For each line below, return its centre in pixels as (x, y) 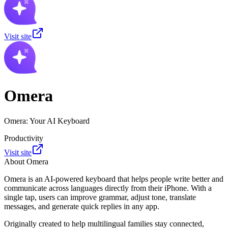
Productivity (24, 138)
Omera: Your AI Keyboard (47, 121)
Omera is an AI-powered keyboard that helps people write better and (114, 179)
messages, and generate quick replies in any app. (82, 206)
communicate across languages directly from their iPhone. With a (108, 188)
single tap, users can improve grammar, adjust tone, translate (100, 197)
